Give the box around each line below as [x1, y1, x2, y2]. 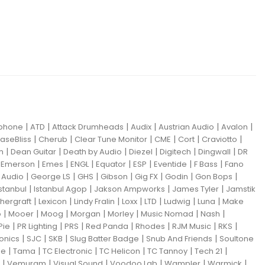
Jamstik [226, 183, 256, 195]
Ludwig [164, 195, 190, 207]
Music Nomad [141, 208, 193, 219]
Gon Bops [195, 170, 232, 182]
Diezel [129, 146, 153, 157]
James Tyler [172, 183, 219, 195]
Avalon [221, 121, 248, 132]
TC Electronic [43, 245, 92, 257]
